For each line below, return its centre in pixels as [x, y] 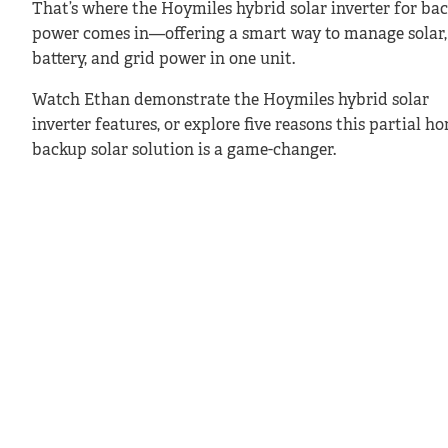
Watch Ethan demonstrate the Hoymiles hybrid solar [230, 100]
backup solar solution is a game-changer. [184, 150]
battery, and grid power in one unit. [163, 59]
